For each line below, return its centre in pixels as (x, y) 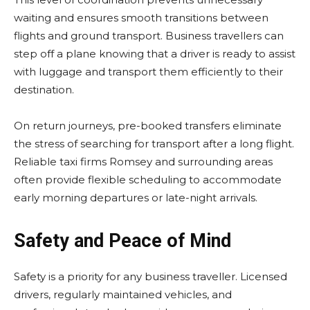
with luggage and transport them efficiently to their (148, 72)
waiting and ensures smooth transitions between (141, 18)
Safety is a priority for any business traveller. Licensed (151, 276)
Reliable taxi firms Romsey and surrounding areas (143, 162)
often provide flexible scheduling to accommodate (148, 180)
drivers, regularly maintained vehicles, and (123, 294)
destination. (44, 90)
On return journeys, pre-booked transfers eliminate (148, 126)
